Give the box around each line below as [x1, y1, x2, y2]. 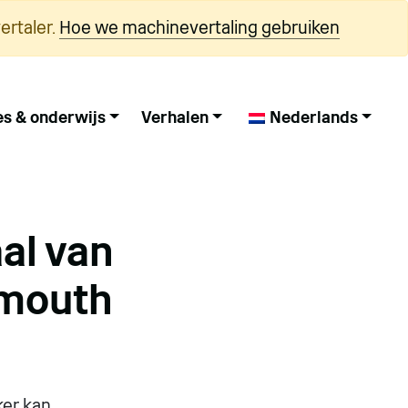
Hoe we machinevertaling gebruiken [59, 17, 340, 38]
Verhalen [140, 107, 209, 127]
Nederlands [269, 107, 358, 127]
